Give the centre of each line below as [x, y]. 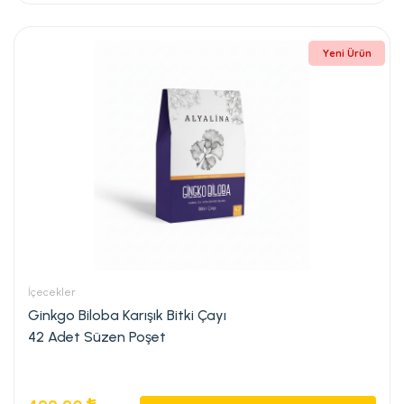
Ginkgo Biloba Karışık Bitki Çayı [127, 315]
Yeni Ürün [347, 53]
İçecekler [52, 292]
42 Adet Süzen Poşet [97, 336]
